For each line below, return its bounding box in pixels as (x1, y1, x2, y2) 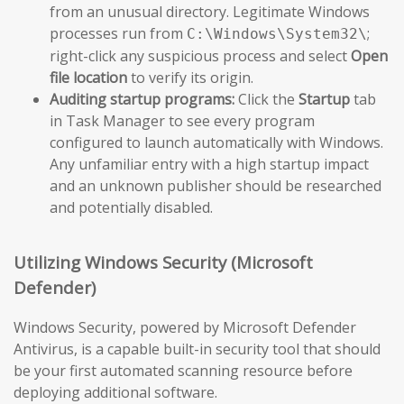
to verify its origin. (127, 67, 253, 87)
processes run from (50, 23, 187, 43)
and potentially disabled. (50, 197, 213, 217)
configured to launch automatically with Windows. (50, 132, 383, 152)
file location (50, 67, 127, 87)
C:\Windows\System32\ (187, 24, 367, 42)
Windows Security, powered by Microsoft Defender (14, 317, 356, 338)
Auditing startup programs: (50, 88, 234, 109)
